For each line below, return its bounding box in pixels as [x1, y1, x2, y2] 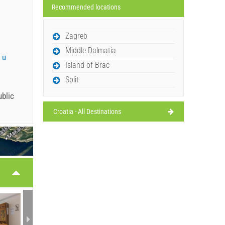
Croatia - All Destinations [53, 107, 121, 116]
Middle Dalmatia [65, 45, 116, 55]
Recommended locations [52, 3, 121, 11]
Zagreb [65, 31, 87, 41]
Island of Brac [65, 60, 109, 70]
